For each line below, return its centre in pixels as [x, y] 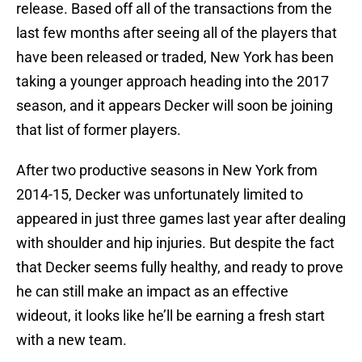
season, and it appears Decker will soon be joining [175, 106]
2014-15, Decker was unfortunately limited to [160, 195]
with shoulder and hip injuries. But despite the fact [175, 243]
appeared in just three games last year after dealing [181, 219]
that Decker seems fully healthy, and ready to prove [180, 267]
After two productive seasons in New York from [167, 170]
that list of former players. [99, 130]
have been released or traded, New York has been [175, 57]
